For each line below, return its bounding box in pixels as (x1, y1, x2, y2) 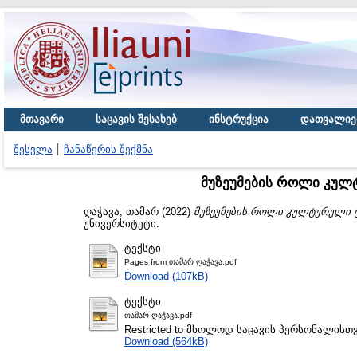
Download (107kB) (124, 269, 208, 282)
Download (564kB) (124, 335, 208, 347)
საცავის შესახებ (96, 113, 177, 125)
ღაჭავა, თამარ (84, 205, 159, 218)
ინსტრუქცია (209, 113, 269, 125)
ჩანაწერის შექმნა (64, 143, 153, 155)
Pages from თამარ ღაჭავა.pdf (124, 257, 237, 266)
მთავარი (20, 113, 64, 125)
